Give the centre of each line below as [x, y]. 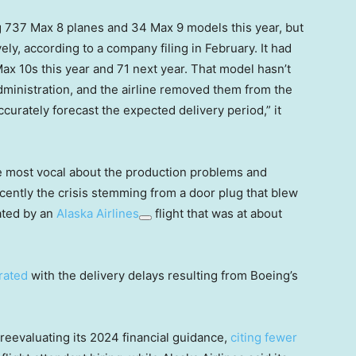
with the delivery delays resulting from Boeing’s [163, 275]
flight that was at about [217, 213]
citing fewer [264, 337]
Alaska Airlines [98, 213]
